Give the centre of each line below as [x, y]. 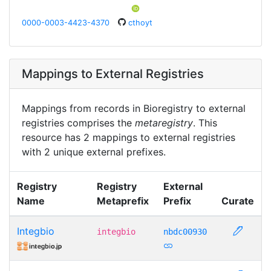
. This [205, 122]
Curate [238, 201]
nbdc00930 [185, 231]
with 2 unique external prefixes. [94, 152]
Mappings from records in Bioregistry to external [134, 108]
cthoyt [140, 22]
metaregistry [164, 122]
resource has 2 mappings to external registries [129, 137]
